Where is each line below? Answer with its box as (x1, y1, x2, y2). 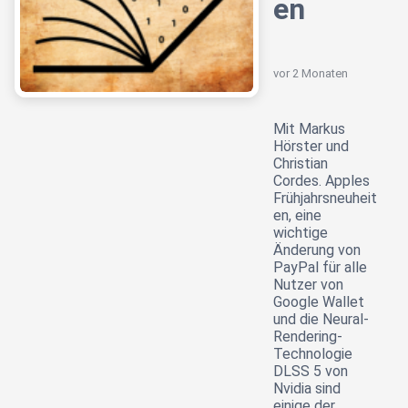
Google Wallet (273, 293, 364, 311)
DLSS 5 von (273, 362, 348, 381)
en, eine (273, 207, 321, 225)
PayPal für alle (273, 259, 367, 277)
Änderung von (273, 241, 361, 260)
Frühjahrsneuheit (273, 189, 377, 208)
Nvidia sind (273, 380, 341, 398)
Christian (273, 155, 328, 173)
